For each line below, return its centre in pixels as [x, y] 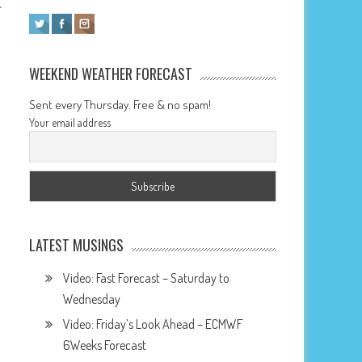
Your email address [70, 122]
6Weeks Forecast [105, 345]
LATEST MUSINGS [77, 245]
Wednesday [92, 299]
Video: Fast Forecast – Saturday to [147, 278]
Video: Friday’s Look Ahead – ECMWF [154, 324]
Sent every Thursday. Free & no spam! [120, 105]
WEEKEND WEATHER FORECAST [111, 74]
